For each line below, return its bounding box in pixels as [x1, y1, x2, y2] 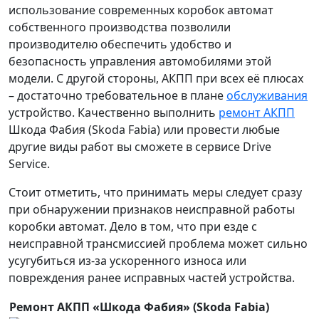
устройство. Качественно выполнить [9, 104, 219, 120]
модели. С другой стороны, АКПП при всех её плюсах [9, 70, 303, 86]
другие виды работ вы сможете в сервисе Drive [9, 138, 271, 155]
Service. [9, 155, 50, 172]
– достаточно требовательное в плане [9, 87, 226, 103]
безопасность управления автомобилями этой [9, 53, 271, 69]
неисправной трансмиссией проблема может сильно [9, 235, 308, 251]
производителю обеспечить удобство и [9, 36, 231, 52]
